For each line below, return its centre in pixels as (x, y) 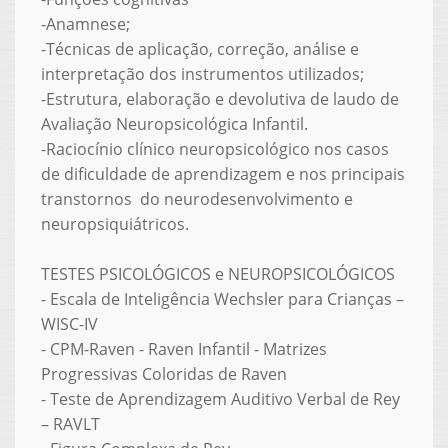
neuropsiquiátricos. (114, 223)
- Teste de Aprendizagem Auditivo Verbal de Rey (220, 398)
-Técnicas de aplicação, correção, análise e (199, 48)
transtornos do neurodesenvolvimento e (196, 198)
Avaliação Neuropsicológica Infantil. (174, 123)
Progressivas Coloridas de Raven (163, 373)
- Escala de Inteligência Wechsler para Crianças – (222, 298)
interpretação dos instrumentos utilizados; (202, 73)
